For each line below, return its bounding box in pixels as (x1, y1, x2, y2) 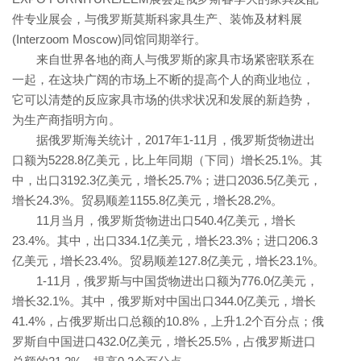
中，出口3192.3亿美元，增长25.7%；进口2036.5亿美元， (12, 173, 322, 188)
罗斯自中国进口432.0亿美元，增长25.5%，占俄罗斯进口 (12, 334, 316, 349)
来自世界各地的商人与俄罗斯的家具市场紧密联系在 (12, 52, 314, 67)
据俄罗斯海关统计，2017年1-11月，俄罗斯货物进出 (12, 133, 315, 147)
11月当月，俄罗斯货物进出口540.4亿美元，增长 (12, 214, 296, 228)
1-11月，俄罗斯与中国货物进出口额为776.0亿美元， (12, 274, 318, 288)
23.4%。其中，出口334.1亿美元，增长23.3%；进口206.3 (12, 234, 317, 248)
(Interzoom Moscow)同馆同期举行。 (12, 32, 206, 47)
